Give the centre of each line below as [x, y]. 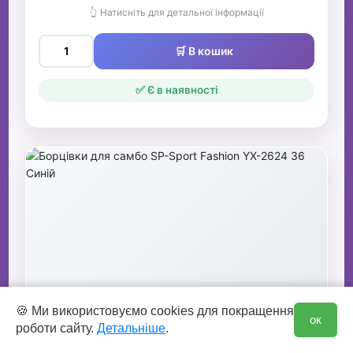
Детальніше [131, 328]
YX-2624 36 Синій [100, 330]
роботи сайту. [56, 328]
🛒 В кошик [204, 51]
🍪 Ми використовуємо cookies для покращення [155, 311]
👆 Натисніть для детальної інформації [176, 13]
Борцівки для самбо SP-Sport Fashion [169, 311]
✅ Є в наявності [176, 90]
